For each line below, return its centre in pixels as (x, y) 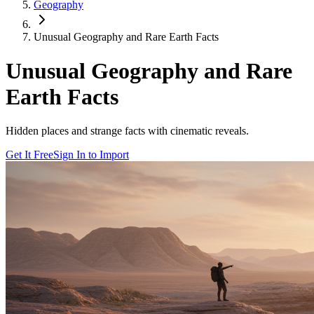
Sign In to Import (91, 155)
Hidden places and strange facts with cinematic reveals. (127, 131)
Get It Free (29, 155)
